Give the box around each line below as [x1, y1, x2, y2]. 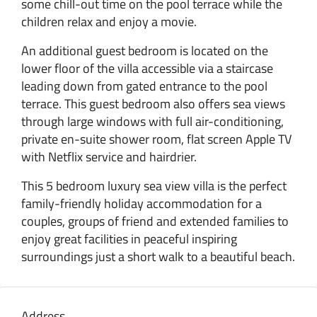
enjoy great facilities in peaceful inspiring [21, 229, 237, 248]
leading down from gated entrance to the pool [21, 76, 267, 96]
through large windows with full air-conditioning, [21, 111, 284, 131]
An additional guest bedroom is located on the [21, 40, 268, 60]
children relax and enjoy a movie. [21, 11, 197, 31]
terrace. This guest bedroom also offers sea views [21, 93, 285, 113]
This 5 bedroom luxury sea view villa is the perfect [21, 175, 287, 195]
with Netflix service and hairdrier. [21, 146, 197, 166]
